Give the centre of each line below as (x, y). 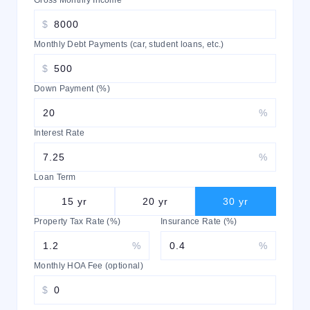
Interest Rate (59, 133)
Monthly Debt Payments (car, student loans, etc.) (129, 44)
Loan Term (55, 177)
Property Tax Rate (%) (77, 221)
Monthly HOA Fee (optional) (89, 266)
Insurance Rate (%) (199, 221)
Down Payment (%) (72, 89)
